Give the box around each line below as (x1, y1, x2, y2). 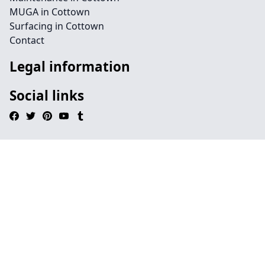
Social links (9, 86, 84, 105)
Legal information (9, 57, 130, 76)
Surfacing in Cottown (9, 20, 104, 33)
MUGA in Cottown (9, 5, 90, 18)
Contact (9, 34, 44, 47)
